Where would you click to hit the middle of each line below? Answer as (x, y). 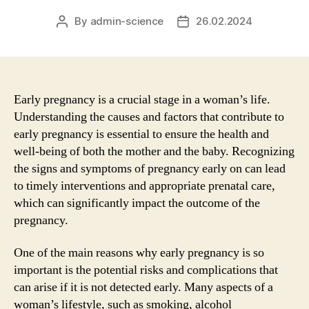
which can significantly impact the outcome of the (137, 203)
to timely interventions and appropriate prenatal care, (144, 186)
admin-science (127, 21)
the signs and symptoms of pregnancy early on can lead (150, 168)
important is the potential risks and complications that (146, 270)
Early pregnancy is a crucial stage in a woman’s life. (142, 99)
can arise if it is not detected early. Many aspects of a (143, 287)
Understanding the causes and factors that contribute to (149, 117)
